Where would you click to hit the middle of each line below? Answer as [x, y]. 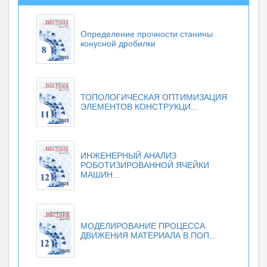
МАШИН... [100, 175]
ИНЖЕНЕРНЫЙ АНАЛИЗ [128, 156]
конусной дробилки [118, 44]
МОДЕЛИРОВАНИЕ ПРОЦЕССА [143, 226]
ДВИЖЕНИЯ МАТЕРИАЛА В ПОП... [148, 235]
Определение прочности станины [147, 34]
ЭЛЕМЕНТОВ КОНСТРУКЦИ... [139, 106]
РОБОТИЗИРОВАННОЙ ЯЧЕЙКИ [145, 165]
